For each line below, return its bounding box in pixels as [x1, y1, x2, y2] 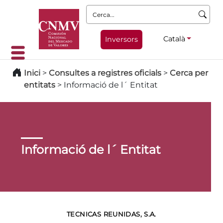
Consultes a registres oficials [49, 68, 161, 78]
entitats [24, 80, 55, 90]
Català [163, 34, 185, 43]
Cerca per [170, 68, 208, 78]
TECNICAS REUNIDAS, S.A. [67, 210, 156, 218]
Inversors [105, 34, 138, 44]
